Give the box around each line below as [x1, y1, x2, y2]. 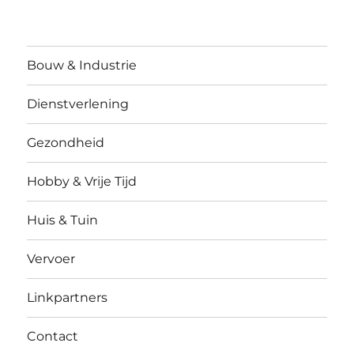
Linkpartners [27, 290, 108, 306]
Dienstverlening [27, 96, 130, 112]
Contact [27, 329, 79, 345]
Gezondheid [27, 135, 105, 151]
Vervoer [27, 251, 76, 267]
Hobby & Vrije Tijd [27, 174, 137, 190]
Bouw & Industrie [27, 58, 137, 73]
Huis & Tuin [27, 213, 99, 228]
